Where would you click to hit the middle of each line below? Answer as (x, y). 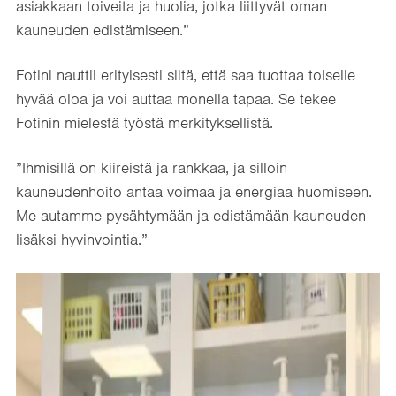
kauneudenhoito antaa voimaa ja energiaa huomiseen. (194, 191)
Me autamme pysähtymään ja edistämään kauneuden (191, 215)
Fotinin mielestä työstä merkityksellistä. (145, 122)
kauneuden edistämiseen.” (103, 30)
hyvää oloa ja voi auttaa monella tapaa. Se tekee (176, 99)
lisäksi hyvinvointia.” (82, 239)
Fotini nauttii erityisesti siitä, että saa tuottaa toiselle (186, 75)
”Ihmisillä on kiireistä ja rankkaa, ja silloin (152, 168)
